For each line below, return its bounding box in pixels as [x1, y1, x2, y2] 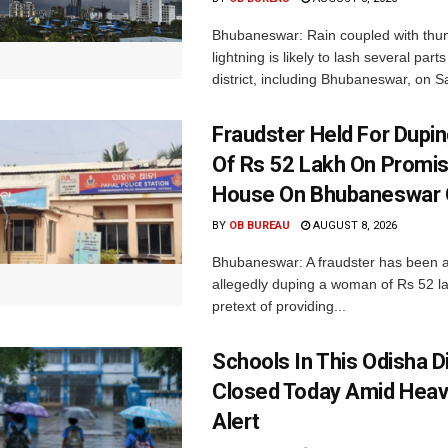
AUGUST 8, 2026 [310, 219, 397, 233]
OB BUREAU [229, 219, 290, 233]
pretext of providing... [212, 298, 346, 315]
